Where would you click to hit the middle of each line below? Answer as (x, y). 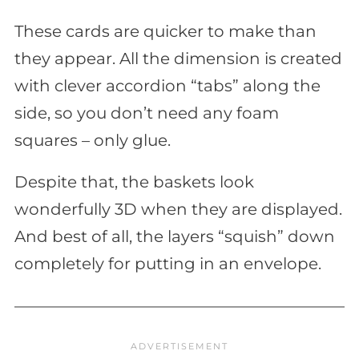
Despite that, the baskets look (134, 182)
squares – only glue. (93, 141)
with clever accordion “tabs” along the (167, 86)
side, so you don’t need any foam (147, 113)
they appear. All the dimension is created (178, 59)
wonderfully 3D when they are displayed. (178, 210)
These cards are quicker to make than (165, 32)
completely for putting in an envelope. (168, 264)
